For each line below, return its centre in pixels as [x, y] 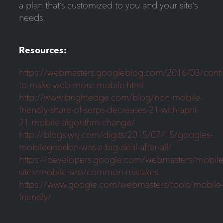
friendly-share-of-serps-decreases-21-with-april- [109, 110]
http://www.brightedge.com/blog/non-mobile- [111, 98]
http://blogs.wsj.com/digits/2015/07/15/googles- [115, 135]
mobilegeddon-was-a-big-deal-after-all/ [95, 147]
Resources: [43, 50]
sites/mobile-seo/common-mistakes [88, 172]
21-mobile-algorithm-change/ [77, 122]
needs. [32, 18]
